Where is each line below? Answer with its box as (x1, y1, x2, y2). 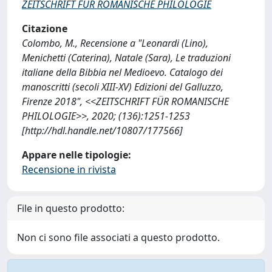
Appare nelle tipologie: (22, 148, 131, 161)
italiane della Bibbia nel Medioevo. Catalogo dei (22, 66, 223, 79)
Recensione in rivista (22, 163, 116, 176)
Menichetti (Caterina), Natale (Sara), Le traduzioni (22, 51, 231, 64)
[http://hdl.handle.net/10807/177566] (22, 124, 183, 137)
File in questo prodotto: (17, 202, 124, 215)
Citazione (22, 22, 67, 35)
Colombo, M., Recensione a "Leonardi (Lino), (22, 36, 208, 50)
